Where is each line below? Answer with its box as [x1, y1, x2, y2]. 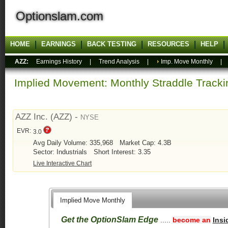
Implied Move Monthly [60, 196, 125, 204]
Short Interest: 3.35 [94, 148, 151, 156]
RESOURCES [148, 40, 189, 48]
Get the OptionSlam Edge [61, 215, 158, 224]
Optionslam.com [5, 9, 103, 23]
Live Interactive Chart [33, 160, 92, 167]
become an [172, 216, 211, 224]
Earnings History [36, 58, 82, 65]
